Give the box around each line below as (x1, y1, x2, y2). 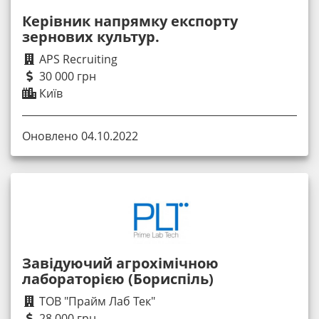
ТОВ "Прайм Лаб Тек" (36, 293, 155, 309)
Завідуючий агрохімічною (22, 253, 219, 273)
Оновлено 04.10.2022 (22, 127, 138, 144)
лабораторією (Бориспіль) (22, 268, 214, 288)
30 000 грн (36, 68, 96, 85)
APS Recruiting (36, 51, 117, 68)
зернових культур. (22, 27, 159, 47)
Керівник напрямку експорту (22, 11, 238, 31)
